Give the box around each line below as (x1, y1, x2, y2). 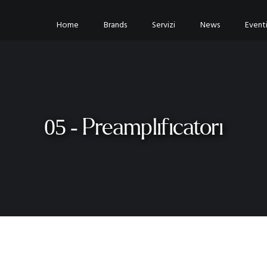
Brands (104, 18, 128, 32)
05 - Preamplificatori (44, 116, 223, 139)
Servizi (152, 18, 176, 32)
